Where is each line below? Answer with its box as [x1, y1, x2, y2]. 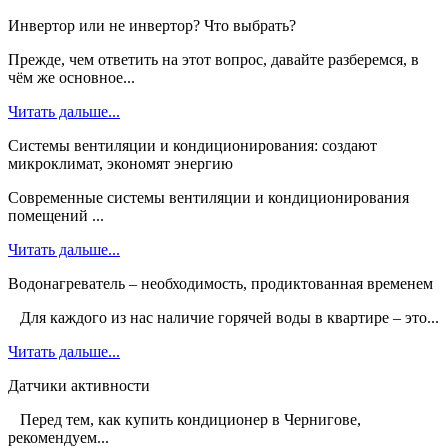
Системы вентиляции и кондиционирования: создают [8, 137, 377, 155]
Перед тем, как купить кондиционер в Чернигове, [8, 411, 361, 429]
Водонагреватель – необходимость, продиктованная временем [8, 275, 433, 293]
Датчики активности [8, 377, 150, 395]
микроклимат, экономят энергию [8, 155, 233, 173]
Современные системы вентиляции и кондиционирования [8, 189, 409, 207]
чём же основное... [8, 69, 135, 87]
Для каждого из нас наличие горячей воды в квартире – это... [8, 309, 439, 327]
